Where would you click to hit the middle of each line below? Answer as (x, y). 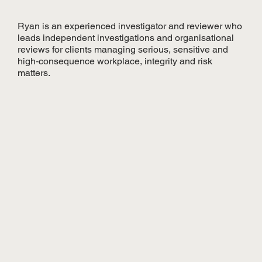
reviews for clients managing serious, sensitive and (123, 49)
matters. (34, 73)
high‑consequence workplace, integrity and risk (115, 61)
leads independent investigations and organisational (126, 37)
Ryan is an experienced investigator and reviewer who (130, 26)
